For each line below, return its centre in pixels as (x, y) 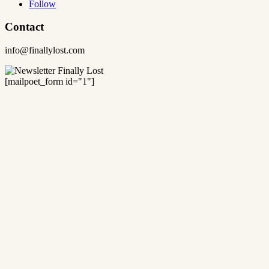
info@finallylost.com (45, 50)
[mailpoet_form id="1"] (50, 82)
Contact (24, 27)
